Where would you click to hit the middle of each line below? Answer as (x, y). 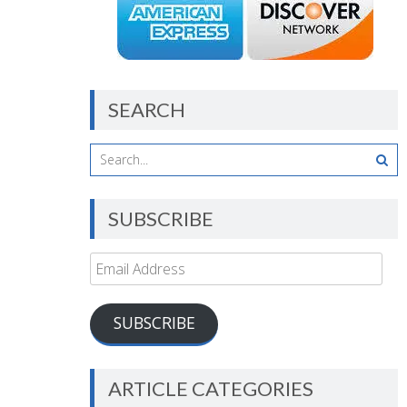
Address (115, 289)
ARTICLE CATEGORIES (211, 389)
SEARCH (147, 109)
